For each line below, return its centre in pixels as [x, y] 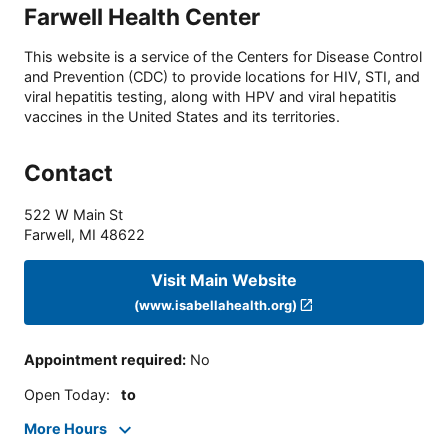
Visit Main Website [224, 279]
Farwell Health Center [142, 16]
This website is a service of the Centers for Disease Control [223, 57]
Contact [68, 173]
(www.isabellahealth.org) [215, 304]
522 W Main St [73, 215]
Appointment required [103, 360]
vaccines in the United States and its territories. [182, 117]
